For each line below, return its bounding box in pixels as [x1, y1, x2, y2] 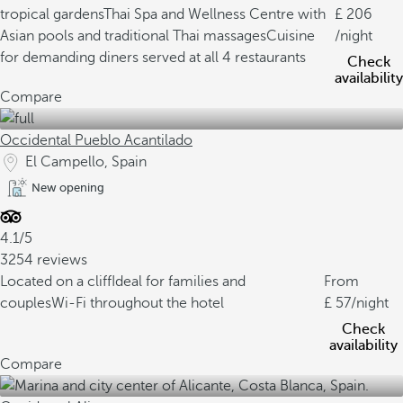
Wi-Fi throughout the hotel [51, 295, 224, 311]
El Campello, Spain [25, 154, 147, 170]
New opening [31, 181, 104, 194]
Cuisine [266, 28, 315, 44]
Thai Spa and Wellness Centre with [103, 6, 326, 22]
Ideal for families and [112, 273, 246, 290]
